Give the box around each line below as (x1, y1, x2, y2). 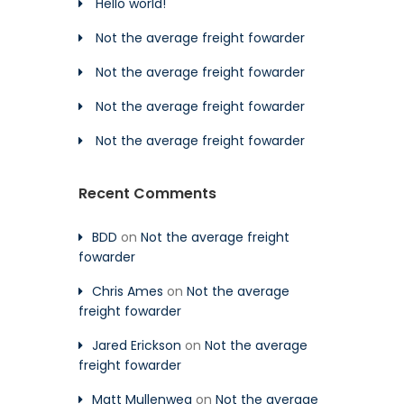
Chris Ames (92, 281, 163, 300)
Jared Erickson (92, 335, 181, 354)
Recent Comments (78, 182, 216, 204)
